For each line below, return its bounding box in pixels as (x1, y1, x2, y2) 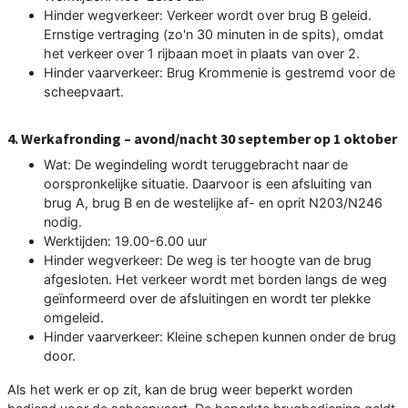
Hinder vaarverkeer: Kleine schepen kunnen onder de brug (44, 329, 396, 345)
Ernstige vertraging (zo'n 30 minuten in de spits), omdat (44, 26, 383, 43)
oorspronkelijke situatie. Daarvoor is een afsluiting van (44, 176, 372, 192)
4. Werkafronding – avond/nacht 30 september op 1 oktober (7, 129, 397, 148)
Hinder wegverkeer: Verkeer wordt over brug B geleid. (44, 7, 372, 24)
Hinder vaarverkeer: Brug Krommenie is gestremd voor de (44, 65, 395, 81)
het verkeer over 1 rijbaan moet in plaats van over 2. (44, 46, 360, 62)
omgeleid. (44, 310, 104, 326)
